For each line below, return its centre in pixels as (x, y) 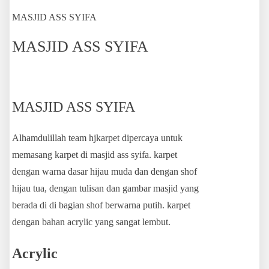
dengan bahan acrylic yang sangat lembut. (91, 222)
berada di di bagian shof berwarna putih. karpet (101, 205)
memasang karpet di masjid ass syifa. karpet (95, 155)
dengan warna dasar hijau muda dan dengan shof (104, 172)
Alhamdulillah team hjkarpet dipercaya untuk (97, 138)
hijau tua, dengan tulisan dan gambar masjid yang (105, 189)
